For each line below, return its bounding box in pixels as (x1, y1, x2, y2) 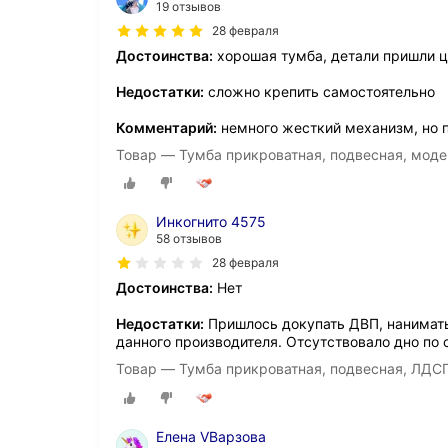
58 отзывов (156, 231, 222, 247)
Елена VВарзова (156, 427, 266, 445)
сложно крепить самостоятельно (204, 83, 435, 101)
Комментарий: (116, 119, 217, 137)
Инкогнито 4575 (156, 213, 266, 231)
